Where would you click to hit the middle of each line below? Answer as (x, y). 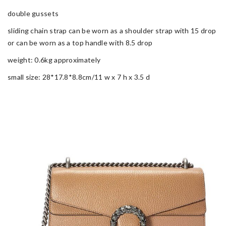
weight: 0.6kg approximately (54, 60)
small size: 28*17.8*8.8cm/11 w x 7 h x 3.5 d (79, 77)
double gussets (33, 13)
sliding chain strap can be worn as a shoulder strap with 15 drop (112, 30)
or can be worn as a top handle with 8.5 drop (80, 42)
